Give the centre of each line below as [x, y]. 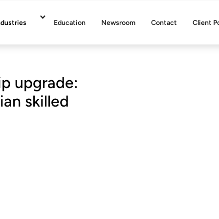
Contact [164, 22]
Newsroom [118, 22]
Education [70, 22]
